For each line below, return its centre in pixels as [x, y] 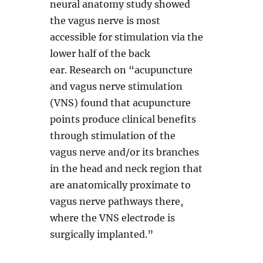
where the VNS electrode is [113, 218]
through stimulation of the [113, 136]
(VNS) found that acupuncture [121, 103]
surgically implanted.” [102, 235]
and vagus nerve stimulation [117, 87]
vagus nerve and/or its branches [125, 152]
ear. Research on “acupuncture [122, 70]
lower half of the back [100, 54]
